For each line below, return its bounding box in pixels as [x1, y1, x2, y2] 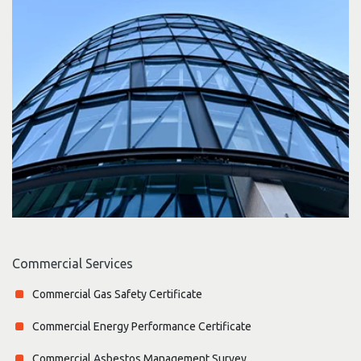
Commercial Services [12, 256, 133, 272]
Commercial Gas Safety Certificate [32, 288, 202, 301]
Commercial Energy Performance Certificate [32, 320, 251, 334]
